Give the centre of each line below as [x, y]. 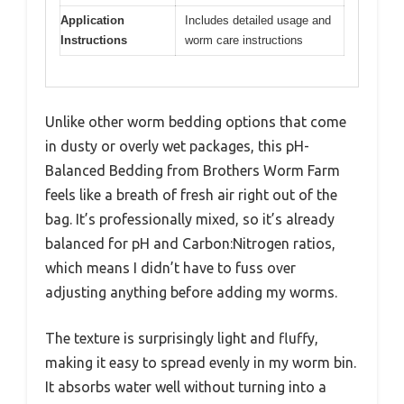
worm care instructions [244, 40]
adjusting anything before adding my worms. [191, 293]
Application [92, 20]
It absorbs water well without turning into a [186, 387]
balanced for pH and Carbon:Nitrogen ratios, [190, 244]
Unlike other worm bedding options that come [196, 122]
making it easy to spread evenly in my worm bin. [201, 363]
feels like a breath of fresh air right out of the [191, 195]
